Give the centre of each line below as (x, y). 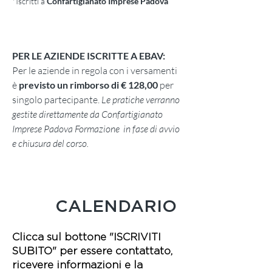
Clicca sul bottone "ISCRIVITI (87, 237)
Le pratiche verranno (141, 100)
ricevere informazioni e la (77, 265)
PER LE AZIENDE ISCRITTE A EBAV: (89, 56)
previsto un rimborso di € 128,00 (89, 85)
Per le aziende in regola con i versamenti (95, 70)
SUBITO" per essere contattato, (92, 251)
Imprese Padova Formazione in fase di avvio (96, 129)
